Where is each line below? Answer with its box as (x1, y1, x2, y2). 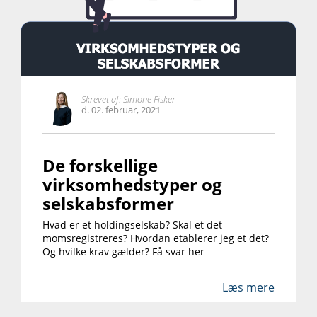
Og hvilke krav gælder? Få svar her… (42, 244, 214, 258)
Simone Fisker (121, 92, 175, 105)
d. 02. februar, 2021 (81, 103, 161, 116)
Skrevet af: (81, 92, 121, 105)
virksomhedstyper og (42, 172, 222, 196)
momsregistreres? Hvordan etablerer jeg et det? (42, 231, 269, 245)
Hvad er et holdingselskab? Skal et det (42, 217, 222, 231)
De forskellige (42, 153, 158, 177)
